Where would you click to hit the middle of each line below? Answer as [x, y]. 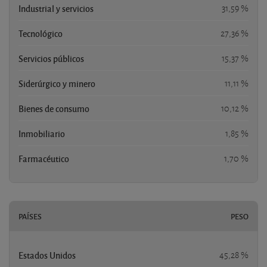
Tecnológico [41, 33]
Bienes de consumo [54, 108]
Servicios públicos [51, 58]
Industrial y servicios [56, 8]
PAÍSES [30, 216]
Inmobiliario [42, 133]
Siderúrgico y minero [57, 83]
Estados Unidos [47, 255]
